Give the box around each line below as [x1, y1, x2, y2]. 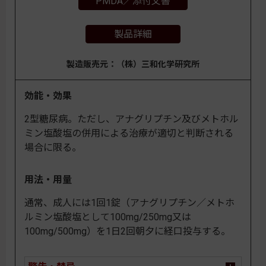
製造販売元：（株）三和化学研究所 [66, 59, 199, 69]
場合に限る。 [24, 142, 81, 154]
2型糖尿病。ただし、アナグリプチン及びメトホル [24, 113, 239, 125]
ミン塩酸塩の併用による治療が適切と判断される [24, 128, 233, 140]
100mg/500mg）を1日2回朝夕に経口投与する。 [24, 226, 230, 237]
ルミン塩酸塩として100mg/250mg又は [24, 211, 191, 223]
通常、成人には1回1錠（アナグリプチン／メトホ [24, 197, 235, 209]
